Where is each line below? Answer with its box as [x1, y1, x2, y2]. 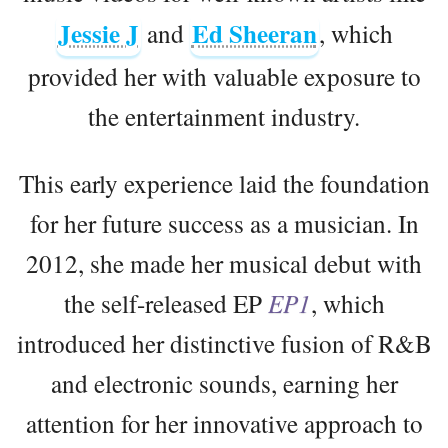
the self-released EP [63, 285, 268, 320]
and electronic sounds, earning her [50, 365, 398, 400]
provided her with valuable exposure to [27, 58, 421, 93]
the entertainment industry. [88, 98, 360, 133]
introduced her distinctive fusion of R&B [16, 325, 432, 360]
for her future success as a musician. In [29, 205, 419, 240]
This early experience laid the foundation [18, 165, 430, 200]
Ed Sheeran [191, 14, 317, 52]
